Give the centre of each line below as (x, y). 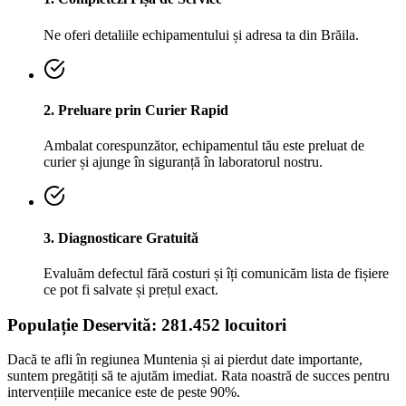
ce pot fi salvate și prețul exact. (131, 289)
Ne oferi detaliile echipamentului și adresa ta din (182, 34)
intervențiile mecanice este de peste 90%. (124, 392)
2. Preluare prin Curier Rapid (136, 110)
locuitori (253, 324)
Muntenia (170, 360)
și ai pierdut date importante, (280, 360)
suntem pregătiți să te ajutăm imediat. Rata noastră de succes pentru (198, 376)
